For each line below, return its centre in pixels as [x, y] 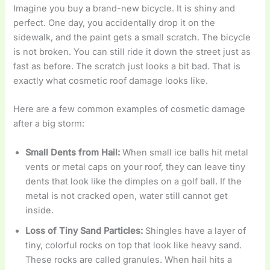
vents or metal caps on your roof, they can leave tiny [136, 167]
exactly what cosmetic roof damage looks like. [111, 81]
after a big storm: [49, 124]
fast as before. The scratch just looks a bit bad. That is [127, 67]
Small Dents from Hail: [73, 152]
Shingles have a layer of [195, 231]
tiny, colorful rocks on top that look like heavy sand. [134, 245]
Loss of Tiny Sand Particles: [84, 231]
